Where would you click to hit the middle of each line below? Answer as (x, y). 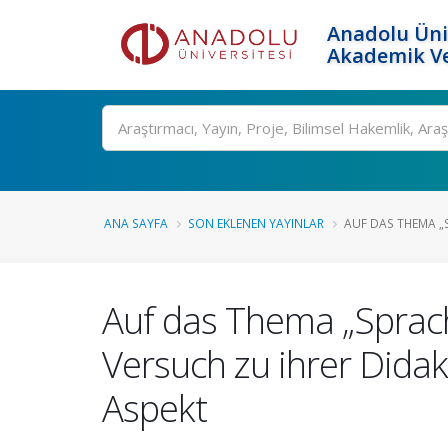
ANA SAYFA (136, 223)
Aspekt (154, 408)
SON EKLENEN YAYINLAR (256, 223)
